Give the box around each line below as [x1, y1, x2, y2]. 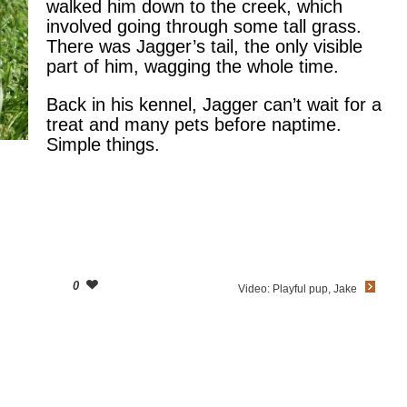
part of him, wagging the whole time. [46, 56, 339, 76]
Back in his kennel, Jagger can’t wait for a [46, 94, 382, 114]
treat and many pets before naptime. [46, 114, 342, 134]
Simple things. [46, 134, 160, 154]
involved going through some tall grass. [46, 16, 362, 36]
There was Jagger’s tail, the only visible [46, 36, 362, 56]
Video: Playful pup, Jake [238, 282, 358, 295]
